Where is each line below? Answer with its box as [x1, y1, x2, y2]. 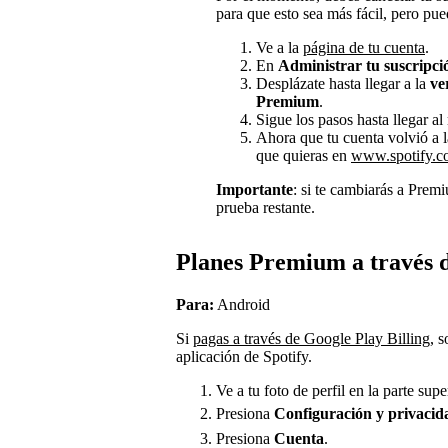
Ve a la [256, 39, 303, 57]
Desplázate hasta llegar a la [256, 75, 430, 93]
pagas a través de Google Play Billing [193, 330, 430, 348]
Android [214, 296, 270, 314]
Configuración [274, 404, 372, 422]
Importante [216, 181, 293, 199]
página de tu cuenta [303, 39, 425, 57]
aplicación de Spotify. [176, 348, 312, 366]
